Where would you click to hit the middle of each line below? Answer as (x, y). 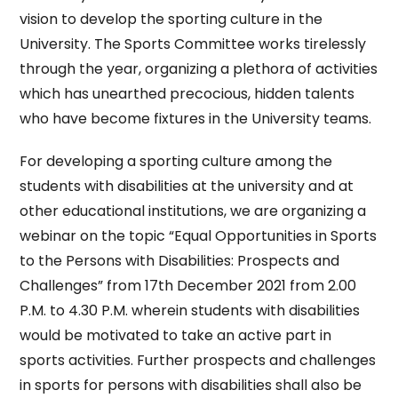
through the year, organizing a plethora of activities (199, 69)
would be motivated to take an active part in (176, 335)
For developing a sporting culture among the (176, 161)
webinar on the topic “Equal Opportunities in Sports (199, 236)
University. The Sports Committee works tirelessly (193, 44)
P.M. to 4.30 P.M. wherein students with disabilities (190, 310)
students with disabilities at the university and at (187, 186)
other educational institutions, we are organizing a (193, 211)
